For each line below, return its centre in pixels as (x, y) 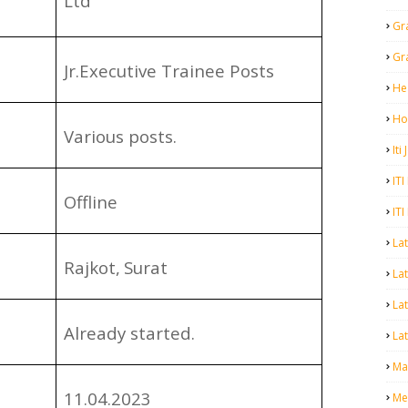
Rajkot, (92, 268)
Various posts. (120, 137)
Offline (91, 202)
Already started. (129, 333)
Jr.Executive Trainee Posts (169, 71)
